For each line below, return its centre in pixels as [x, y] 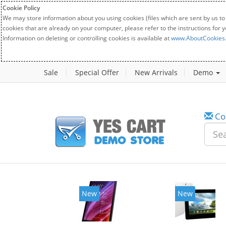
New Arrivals [156, 72]
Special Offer [97, 72]
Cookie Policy [21, 8]
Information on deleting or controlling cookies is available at [87, 38]
